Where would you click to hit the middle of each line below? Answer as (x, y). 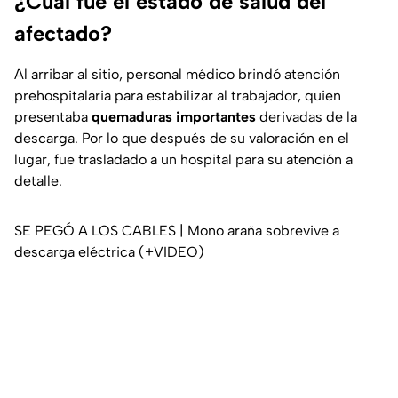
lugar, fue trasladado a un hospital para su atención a (183, 160)
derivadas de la (308, 117)
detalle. (38, 181)
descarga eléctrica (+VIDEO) (109, 252)
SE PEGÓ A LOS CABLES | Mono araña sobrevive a (177, 231)
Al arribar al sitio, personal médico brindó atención (177, 75)
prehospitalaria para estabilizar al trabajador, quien (178, 96)
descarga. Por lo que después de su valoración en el (182, 139)
